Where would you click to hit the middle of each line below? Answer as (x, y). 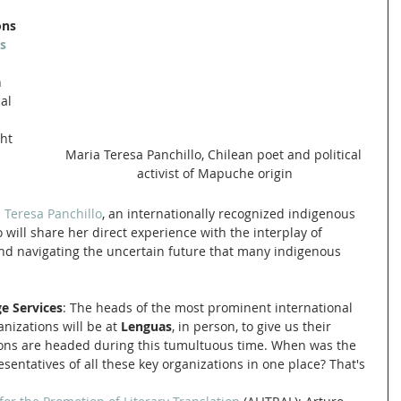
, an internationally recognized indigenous (230, 213)
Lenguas (146, 326)
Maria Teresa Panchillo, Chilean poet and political (215, 155)
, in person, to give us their (253, 326)
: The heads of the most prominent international (209, 307)
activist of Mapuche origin (215, 174)
